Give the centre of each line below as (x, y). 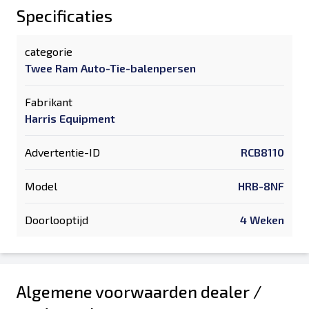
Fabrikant (49, 102)
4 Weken (262, 220)
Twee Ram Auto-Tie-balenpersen (110, 68)
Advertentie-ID (62, 152)
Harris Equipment (70, 118)
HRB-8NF (261, 186)
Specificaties (64, 16)
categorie (49, 51)
